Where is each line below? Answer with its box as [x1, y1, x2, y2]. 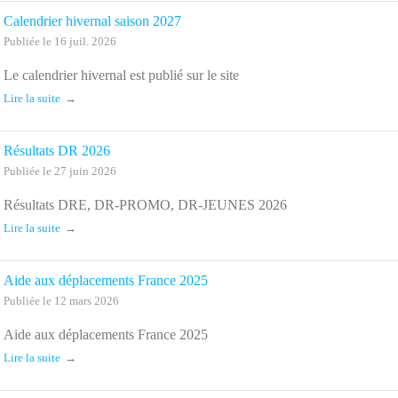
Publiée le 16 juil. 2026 [4, 35, 116, 48]
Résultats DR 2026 [4, 142, 110, 158]
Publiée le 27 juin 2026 [4, 164, 116, 178]
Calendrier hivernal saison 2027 [4, 12, 181, 28]
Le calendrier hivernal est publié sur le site [4, 67, 239, 83]
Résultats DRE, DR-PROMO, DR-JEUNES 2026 [4, 196, 287, 212]
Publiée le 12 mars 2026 [4, 294, 119, 307]
